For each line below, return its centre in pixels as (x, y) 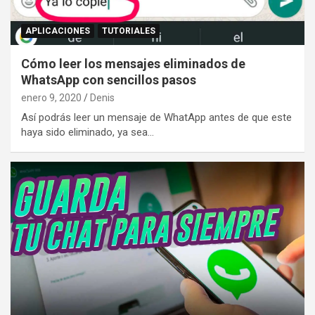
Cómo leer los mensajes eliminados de (133, 63)
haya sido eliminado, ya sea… (88, 132)
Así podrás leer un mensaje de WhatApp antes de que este (156, 117)
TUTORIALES (129, 31)
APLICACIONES (58, 31)
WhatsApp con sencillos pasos (109, 79)
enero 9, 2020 (51, 97)
